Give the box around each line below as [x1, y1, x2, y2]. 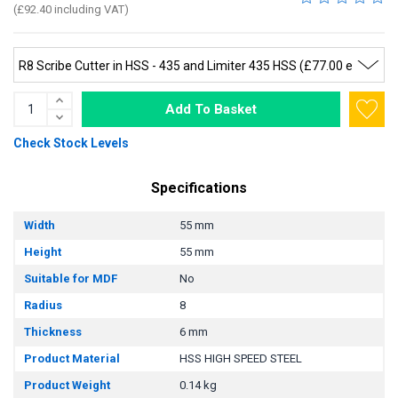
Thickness [24, 324, 82, 338]
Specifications [151, 179, 247, 196]
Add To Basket [165, 100, 257, 117]
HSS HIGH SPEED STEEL [179, 351, 302, 365]
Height [24, 244, 61, 259]
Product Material [24, 351, 120, 365]
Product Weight [24, 378, 110, 392]
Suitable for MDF [24, 271, 117, 285]
